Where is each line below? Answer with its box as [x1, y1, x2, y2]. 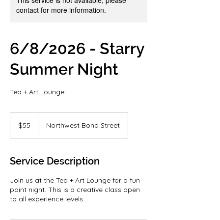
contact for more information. [16, 4, 106, 15]
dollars [10, 123, 25, 129]
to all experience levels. [10, 194, 84, 203]
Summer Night [10, 59, 118, 78]
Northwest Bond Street [46, 120, 120, 130]
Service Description [10, 155, 100, 167]
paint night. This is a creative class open [10, 185, 140, 194]
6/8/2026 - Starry [10, 39, 144, 57]
